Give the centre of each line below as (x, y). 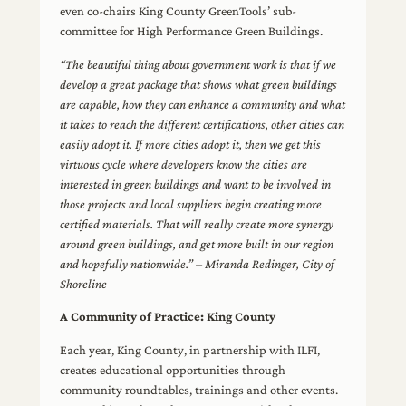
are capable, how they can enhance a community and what (203, 104)
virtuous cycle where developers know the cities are (184, 164)
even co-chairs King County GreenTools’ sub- (179, 11)
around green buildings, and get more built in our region (197, 243)
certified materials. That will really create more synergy (197, 223)
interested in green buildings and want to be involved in (196, 184)
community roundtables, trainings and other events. (199, 389)
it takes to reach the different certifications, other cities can (203, 124)
